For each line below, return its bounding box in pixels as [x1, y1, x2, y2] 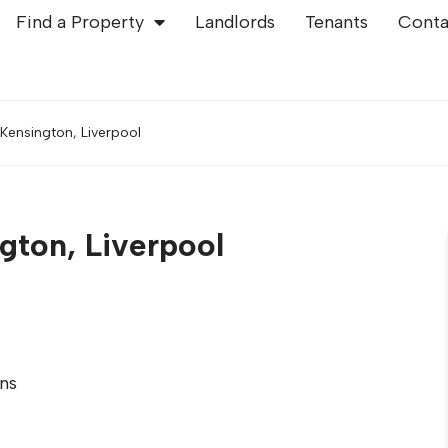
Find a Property [16, 10, 145, 33]
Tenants [305, 10, 369, 33]
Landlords [195, 10, 276, 33]
